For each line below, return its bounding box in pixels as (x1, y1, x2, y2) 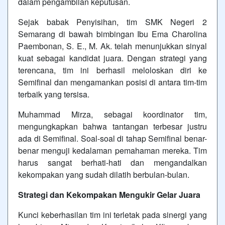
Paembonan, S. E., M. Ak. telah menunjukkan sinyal (18, 40, 207, 52)
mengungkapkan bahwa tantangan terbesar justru (18, 121, 207, 132)
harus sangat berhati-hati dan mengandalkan (18, 157, 207, 168)
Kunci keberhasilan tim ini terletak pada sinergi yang (18, 209, 207, 220)
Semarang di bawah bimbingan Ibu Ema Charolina (18, 28, 207, 40)
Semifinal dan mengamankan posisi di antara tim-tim (18, 76, 207, 88)
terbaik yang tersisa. (18, 88, 89, 100)
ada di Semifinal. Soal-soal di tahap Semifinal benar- (18, 133, 207, 144)
